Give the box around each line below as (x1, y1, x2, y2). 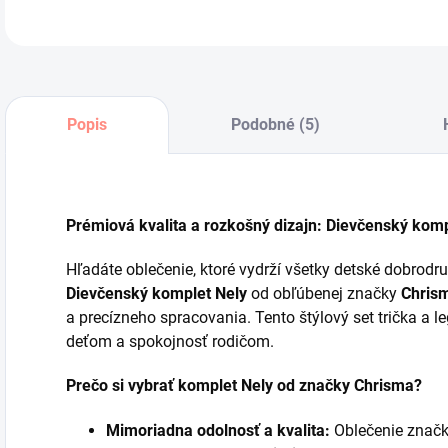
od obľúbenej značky (247, 284, 401, 303)
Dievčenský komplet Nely (66, 284, 247, 303)
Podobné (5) (230, 115, 320, 134)
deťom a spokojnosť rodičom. (66, 332, 274, 351)
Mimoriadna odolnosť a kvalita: (106, 421, 330, 440)
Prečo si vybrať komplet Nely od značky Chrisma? (66, 376, 422, 395)
